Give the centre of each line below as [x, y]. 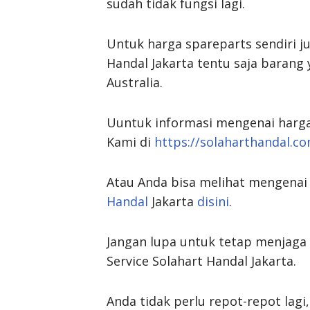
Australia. [135, 82]
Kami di [130, 142]
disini [213, 201]
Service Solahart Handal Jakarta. [201, 261]
